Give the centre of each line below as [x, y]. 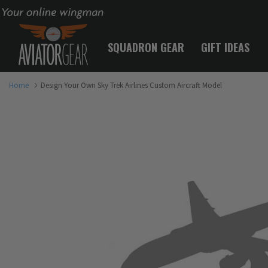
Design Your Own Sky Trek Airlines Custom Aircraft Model [131, 85]
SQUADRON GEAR [146, 47]
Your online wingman [37, 10]
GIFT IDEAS [225, 47]
